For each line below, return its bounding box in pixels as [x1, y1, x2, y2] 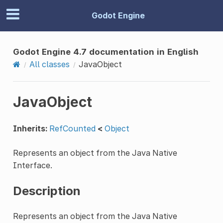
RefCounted [49, 123, 96, 133]
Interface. [12, 160, 52, 170]
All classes [29, 59, 70, 69]
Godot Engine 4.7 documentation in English [12, 46, 199, 57]
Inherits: [12, 123, 47, 133]
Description [12, 183, 81, 198]
